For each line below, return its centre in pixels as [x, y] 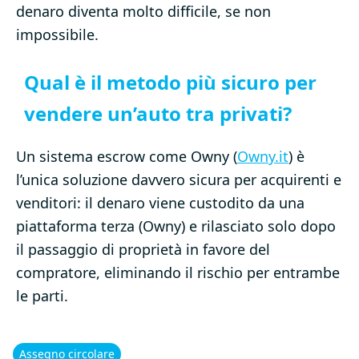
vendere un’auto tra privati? [158, 114]
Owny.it [263, 157]
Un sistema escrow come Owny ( [127, 157]
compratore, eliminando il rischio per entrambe [178, 273]
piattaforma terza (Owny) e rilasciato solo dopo [176, 226]
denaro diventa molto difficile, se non [143, 12]
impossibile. [57, 35]
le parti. [42, 296]
